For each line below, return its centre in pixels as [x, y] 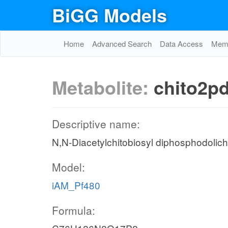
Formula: [74, 210]
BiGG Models [109, 15]
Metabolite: [103, 87]
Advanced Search [122, 44]
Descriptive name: [96, 124]
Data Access [181, 44]
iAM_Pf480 [76, 185]
